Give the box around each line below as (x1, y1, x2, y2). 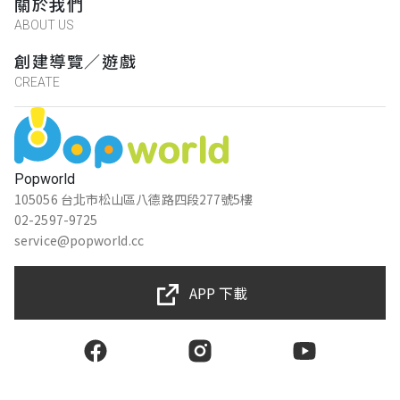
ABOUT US (14, 18, 74, 33)
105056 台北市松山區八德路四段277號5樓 (14, 189, 254, 208)
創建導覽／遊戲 (14, 49, 137, 73)
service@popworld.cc (14, 230, 144, 249)
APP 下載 (188, 281, 247, 304)
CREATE (14, 75, 60, 90)
